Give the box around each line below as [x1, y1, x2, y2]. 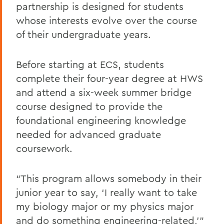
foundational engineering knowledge [16, 114, 186, 126]
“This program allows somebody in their [16, 172, 201, 184]
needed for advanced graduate [16, 128, 161, 140]
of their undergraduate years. [16, 28, 151, 40]
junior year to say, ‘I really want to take [16, 186, 197, 198]
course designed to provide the [16, 100, 162, 112]
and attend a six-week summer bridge [16, 86, 191, 98]
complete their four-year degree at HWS [16, 72, 203, 84]
